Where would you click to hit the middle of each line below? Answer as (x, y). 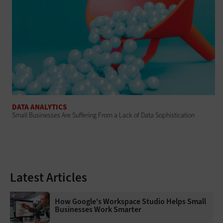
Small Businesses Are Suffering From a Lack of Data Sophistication (104, 115)
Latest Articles (49, 177)
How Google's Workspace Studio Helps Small (130, 201)
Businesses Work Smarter (98, 209)
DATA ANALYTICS (40, 107)
